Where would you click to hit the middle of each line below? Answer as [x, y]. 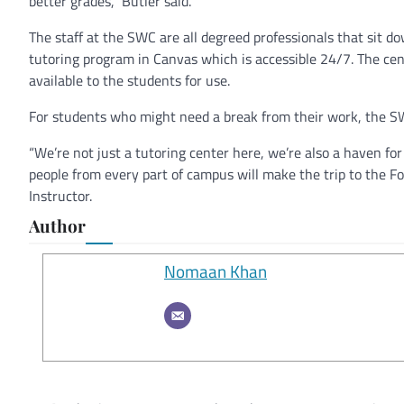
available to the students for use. [129, 80]
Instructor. [60, 196]
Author [57, 225]
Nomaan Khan [216, 271]
